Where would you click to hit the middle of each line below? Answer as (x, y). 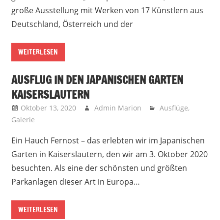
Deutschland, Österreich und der (72, 24)
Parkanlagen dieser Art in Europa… (75, 181)
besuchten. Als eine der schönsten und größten (99, 168)
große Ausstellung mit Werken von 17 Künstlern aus (107, 11)
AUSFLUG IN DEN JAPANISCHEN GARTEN (97, 80)
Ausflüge (174, 108)
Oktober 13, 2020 (48, 108)
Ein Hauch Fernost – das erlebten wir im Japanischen (108, 140)
